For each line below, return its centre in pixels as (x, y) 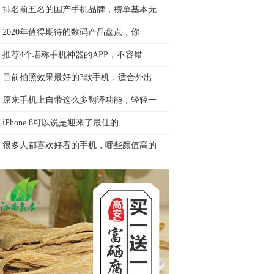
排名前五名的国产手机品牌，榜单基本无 (80, 9)
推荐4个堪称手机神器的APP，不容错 (72, 55)
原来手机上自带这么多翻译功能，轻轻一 (80, 100)
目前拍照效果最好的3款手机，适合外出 (77, 77)
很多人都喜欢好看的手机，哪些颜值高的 (80, 145)
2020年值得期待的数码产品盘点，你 (71, 32)
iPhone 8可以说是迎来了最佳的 (61, 123)
